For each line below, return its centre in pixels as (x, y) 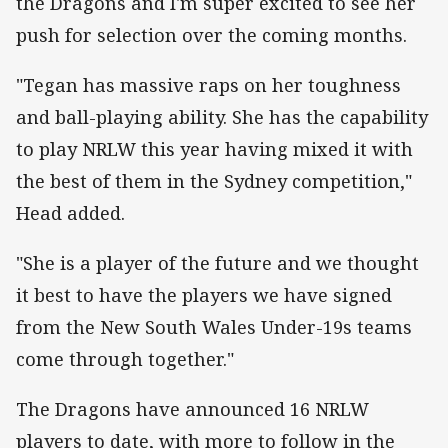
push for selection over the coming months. (211, 34)
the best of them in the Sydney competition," (214, 180)
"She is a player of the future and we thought (217, 262)
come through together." (125, 358)
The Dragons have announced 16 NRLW (192, 409)
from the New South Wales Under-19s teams (214, 326)
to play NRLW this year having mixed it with (214, 148)
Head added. (70, 212)
